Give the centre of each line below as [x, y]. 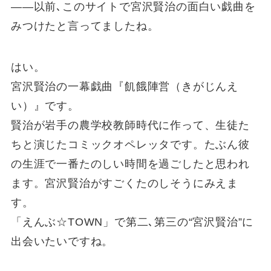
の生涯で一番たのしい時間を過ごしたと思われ [130, 164]
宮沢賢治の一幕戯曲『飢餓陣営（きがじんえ [125, 86]
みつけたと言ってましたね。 [85, 26]
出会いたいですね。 [62, 241]
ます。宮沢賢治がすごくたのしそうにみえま [125, 183]
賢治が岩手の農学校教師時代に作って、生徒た [130, 125]
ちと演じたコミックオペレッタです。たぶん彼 [130, 144]
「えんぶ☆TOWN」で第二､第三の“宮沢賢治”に [132, 222]
